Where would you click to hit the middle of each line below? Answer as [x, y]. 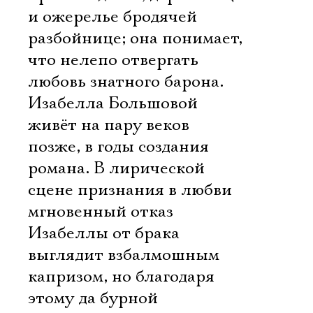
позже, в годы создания [118, 147]
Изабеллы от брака [104, 233]
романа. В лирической [116, 168]
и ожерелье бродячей [112, 17]
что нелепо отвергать [113, 60]
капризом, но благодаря [121, 277]
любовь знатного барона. [126, 82]
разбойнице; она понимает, [135, 38]
